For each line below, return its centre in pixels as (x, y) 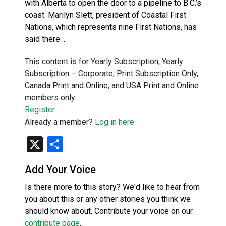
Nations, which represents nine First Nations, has (111, 27)
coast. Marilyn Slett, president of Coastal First (105, 15)
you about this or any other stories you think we (108, 199)
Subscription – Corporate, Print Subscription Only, (111, 73)
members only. (50, 97)
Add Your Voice (60, 169)
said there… (45, 39)
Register (40, 109)
